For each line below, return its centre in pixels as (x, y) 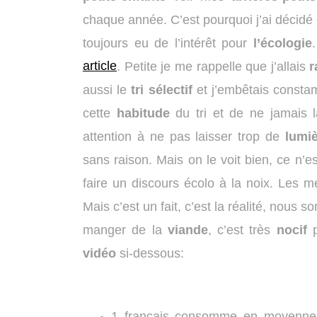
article (100, 66)
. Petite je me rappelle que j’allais (213, 67)
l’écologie (282, 44)
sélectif (170, 90)
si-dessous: (150, 254)
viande (188, 230)
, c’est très (242, 230)
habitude (143, 114)
